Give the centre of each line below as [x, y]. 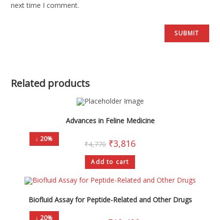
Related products [51, 83]
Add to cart [110, 162]
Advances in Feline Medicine [110, 121]
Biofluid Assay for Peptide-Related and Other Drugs [110, 200]
